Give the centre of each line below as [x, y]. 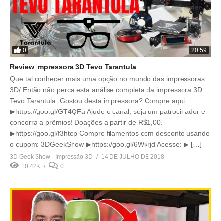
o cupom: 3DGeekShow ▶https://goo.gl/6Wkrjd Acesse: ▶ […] [106, 144]
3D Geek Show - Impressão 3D [51, 157]
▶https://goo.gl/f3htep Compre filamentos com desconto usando [110, 133]
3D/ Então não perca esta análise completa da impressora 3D [106, 90]
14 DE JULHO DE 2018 [133, 157]
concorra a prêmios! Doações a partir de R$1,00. [86, 123]
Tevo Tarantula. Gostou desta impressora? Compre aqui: [98, 101]
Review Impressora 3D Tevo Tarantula [73, 67]
